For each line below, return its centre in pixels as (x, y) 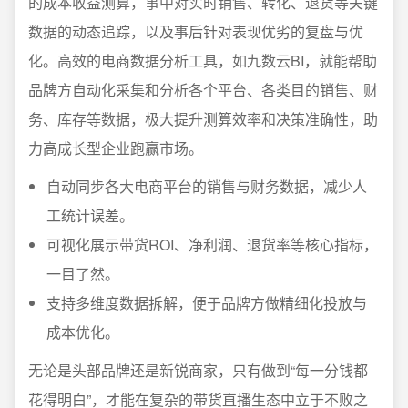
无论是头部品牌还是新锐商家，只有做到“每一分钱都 (198, 370)
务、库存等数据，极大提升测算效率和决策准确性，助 (203, 119)
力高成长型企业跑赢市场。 (116, 148)
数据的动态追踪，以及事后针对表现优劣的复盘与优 (196, 31)
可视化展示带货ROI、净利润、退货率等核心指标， (212, 245)
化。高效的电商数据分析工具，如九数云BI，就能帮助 (203, 61)
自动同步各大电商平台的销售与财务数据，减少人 (207, 186)
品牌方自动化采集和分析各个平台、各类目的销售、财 (203, 90)
